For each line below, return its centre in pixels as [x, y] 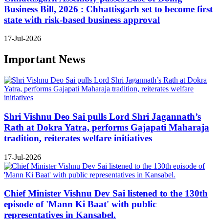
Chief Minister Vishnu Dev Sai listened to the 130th [106, 194]
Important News [44, 59]
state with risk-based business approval [82, 20]
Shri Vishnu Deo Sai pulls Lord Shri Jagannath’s [102, 116]
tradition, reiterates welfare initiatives [78, 138]
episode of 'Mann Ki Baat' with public [80, 204]
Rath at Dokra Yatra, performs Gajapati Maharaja [107, 127]
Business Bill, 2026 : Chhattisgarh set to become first [108, 9]
